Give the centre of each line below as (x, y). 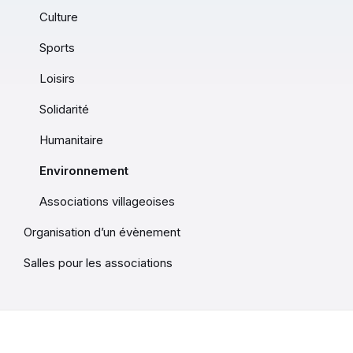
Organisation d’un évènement (102, 232)
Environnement (84, 170)
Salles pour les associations (98, 262)
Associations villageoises (107, 201)
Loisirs (57, 78)
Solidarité (64, 109)
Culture (59, 17)
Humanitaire (71, 139)
